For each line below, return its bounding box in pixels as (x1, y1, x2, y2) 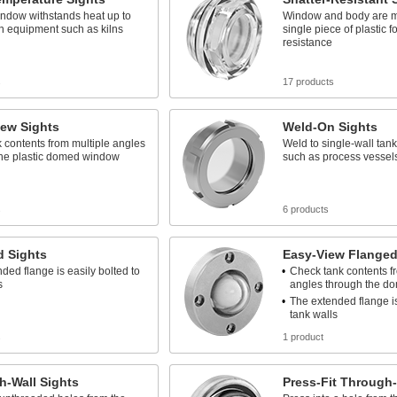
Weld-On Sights (282, 120, 378, 134)
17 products (282, 76, 334, 87)
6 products (282, 204, 329, 214)
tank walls (289, 308, 338, 321)
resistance (282, 36, 332, 49)
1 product (282, 331, 323, 342)
